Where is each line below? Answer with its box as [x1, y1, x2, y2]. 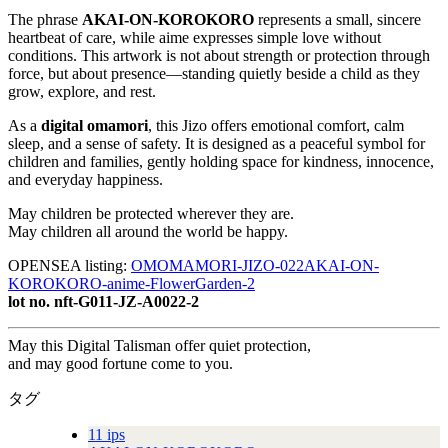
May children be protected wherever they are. [8, 205, 294, 223]
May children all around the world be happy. [8, 223, 288, 241]
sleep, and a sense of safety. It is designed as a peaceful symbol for [8, 135, 425, 153]
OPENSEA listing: [8, 257, 131, 275]
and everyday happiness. [8, 171, 163, 189]
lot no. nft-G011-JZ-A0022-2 [8, 293, 199, 311]
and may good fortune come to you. [8, 355, 233, 373]
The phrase [8, 11, 82, 29]
